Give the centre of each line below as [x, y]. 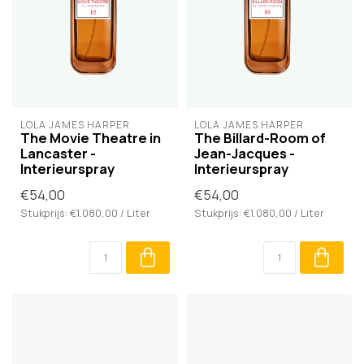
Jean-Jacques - [245, 153]
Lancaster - [58, 153]
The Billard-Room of [260, 137]
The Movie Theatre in [91, 137]
